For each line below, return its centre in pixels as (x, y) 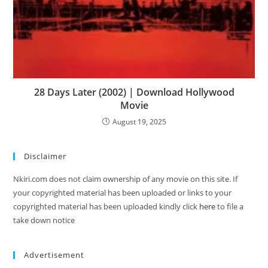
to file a (230, 206)
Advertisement (54, 255)
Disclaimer (45, 156)
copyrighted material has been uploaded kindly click (106, 206)
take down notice (44, 220)
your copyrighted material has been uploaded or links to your (123, 192)
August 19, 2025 (139, 121)
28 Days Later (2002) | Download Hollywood (134, 92)
